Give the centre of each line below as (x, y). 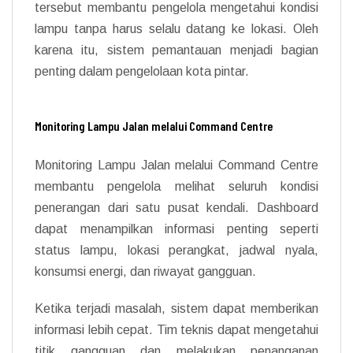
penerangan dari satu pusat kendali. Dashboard (176, 207)
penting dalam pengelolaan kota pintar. (142, 71)
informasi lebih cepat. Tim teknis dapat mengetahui (176, 329)
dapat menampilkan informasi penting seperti (176, 229)
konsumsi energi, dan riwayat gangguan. (145, 271)
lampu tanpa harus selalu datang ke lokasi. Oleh (176, 28)
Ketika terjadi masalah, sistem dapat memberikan (176, 308)
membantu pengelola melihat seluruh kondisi (176, 186)
